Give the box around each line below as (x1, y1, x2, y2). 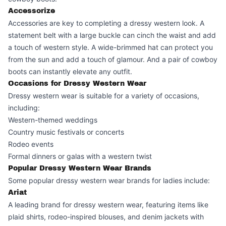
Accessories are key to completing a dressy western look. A (8, 19, 204, 27)
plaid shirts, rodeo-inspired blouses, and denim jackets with (8, 212, 204, 221)
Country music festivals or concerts (8, 128, 124, 136)
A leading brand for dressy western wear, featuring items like (8, 200, 208, 209)
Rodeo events (8, 140, 53, 148)
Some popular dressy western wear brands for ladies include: (8, 176, 210, 185)
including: (8, 103, 40, 112)
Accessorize (8, 7, 55, 15)
